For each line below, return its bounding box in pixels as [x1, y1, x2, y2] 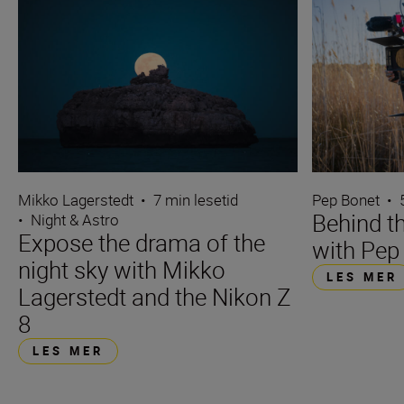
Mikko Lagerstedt [18, 189, 133, 211]
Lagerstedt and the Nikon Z [18, 281, 291, 314]
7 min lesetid [153, 189, 238, 211]
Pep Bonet [312, 189, 381, 211]
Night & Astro [31, 209, 119, 231]
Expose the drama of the [18, 227, 265, 260]
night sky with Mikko [18, 254, 225, 287]
